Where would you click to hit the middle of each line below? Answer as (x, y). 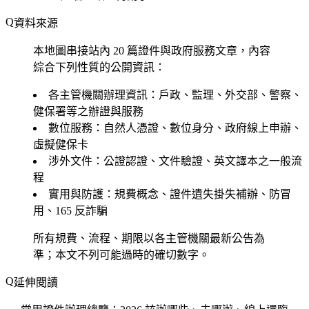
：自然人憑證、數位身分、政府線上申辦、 (197, 128)
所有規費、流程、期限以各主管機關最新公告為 (149, 238)
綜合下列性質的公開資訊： (99, 67)
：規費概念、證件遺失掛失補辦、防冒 (197, 194)
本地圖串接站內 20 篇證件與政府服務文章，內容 (152, 50)
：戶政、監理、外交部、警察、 (225, 94)
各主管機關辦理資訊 (98, 94)
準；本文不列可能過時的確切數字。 (121, 255)
